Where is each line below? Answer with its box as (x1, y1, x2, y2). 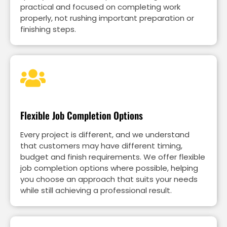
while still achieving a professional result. (20, 185, 172, 196)
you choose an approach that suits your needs (20, 174, 198, 185)
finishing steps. (20, 24, 76, 35)
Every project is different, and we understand (20, 129, 190, 140)
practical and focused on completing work (20, 2, 180, 13)
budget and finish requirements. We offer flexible (20, 152, 205, 163)
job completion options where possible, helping (20, 163, 198, 174)
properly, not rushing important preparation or (20, 13, 194, 24)
